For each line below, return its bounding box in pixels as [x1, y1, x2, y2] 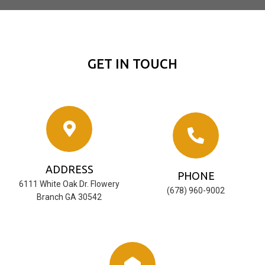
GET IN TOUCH [88, 56, 177, 71]
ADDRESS [45, 163, 93, 175]
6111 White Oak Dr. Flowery [19, 179, 119, 189]
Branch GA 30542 [37, 192, 102, 202]
